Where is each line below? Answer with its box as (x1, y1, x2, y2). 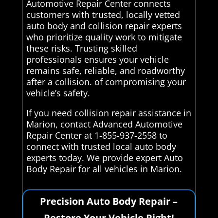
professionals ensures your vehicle (26, 54, 169, 66)
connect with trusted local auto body (26, 141, 176, 153)
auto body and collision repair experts (26, 20, 182, 32)
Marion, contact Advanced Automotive (26, 118, 182, 130)
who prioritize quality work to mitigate (26, 31, 182, 43)
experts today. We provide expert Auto (26, 152, 183, 164)
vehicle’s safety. (26, 87, 90, 99)
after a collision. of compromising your (26, 76, 186, 88)
